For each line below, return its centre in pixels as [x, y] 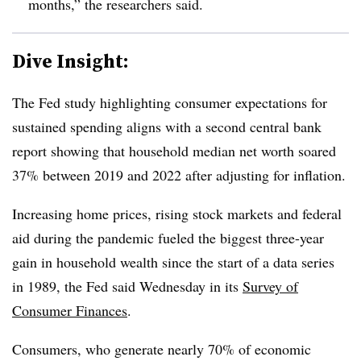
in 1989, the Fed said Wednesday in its [127, 286]
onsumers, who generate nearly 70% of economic [166, 349]
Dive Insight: [71, 60]
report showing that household [102, 150]
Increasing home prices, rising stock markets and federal [177, 213]
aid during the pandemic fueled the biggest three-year [168, 237]
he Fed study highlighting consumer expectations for [174, 102]
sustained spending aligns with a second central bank [167, 126]
